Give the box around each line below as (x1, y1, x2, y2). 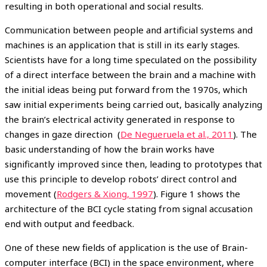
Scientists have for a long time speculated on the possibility (5, 53, 257, 66)
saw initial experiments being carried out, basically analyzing (5, 98, 262, 110)
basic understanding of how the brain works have (5, 142, 215, 155)
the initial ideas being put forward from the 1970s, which (5, 83, 247, 95)
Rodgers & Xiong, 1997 (57, 187, 153, 200)
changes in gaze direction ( (5, 128, 120, 140)
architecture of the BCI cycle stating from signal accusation (5, 202, 253, 215)
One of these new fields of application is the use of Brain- (5, 241, 248, 253)
